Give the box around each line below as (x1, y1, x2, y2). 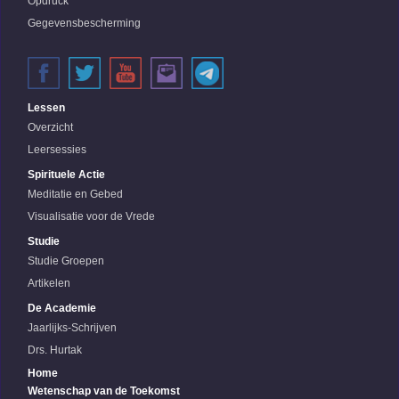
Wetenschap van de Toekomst (28, 385, 180, 397)
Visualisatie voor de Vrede (28, 210, 155, 223)
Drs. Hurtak (28, 344, 82, 356)
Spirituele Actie (28, 168, 105, 181)
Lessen (28, 102, 65, 114)
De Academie (28, 302, 96, 314)
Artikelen (28, 277, 70, 289)
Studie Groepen (28, 255, 104, 267)
